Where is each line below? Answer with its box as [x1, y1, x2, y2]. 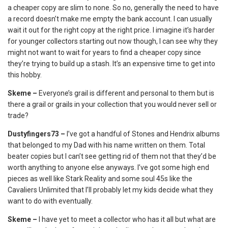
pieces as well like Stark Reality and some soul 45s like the [8, 175, 192, 183]
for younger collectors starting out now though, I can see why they [8, 37, 218, 45]
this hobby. [8, 71, 42, 79]
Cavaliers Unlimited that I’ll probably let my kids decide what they [8, 186, 213, 194]
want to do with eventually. [8, 197, 93, 205]
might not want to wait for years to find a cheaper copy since [8, 48, 201, 56]
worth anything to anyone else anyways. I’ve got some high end [8, 163, 209, 172]
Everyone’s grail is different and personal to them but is [39, 89, 214, 97]
